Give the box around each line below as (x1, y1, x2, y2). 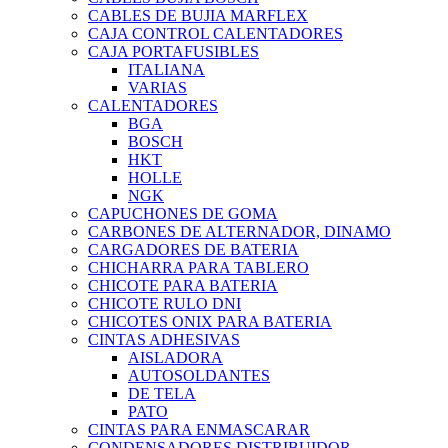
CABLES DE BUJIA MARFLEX (88, 7, 308, 25)
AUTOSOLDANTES (128, 367, 270, 385)
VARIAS (128, 79, 187, 97)
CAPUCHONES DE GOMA (88, 205, 278, 223)
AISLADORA (128, 349, 223, 367)
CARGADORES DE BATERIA (88, 241, 299, 259)
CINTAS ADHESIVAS (88, 331, 240, 349)
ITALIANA (128, 61, 205, 79)
